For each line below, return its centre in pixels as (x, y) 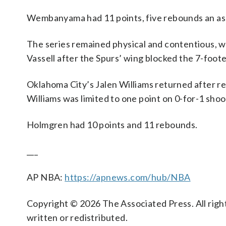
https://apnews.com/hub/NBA (128, 177)
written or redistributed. (77, 217)
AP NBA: (46, 177)
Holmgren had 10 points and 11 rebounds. (112, 125)
